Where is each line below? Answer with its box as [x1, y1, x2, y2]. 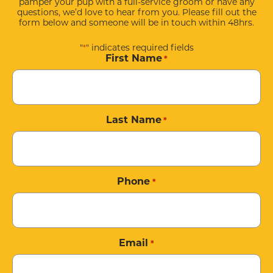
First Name [105, 54, 162, 64]
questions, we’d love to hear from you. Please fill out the [16, 6, 257, 18]
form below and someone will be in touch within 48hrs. [19, 16, 254, 28]
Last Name [105, 115, 161, 126]
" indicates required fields [85, 41, 194, 53]
